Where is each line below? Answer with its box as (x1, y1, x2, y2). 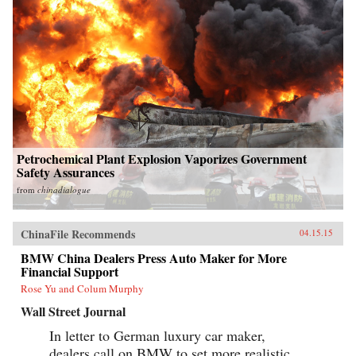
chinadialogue (37, 183, 91, 195)
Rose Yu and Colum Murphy (21, 281, 144, 296)
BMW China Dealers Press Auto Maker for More (21, 248, 287, 267)
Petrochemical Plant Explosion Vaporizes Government (17, 149, 307, 168)
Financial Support (21, 261, 118, 281)
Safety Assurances (17, 162, 114, 181)
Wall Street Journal (21, 301, 126, 320)
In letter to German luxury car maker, (49, 325, 265, 345)
